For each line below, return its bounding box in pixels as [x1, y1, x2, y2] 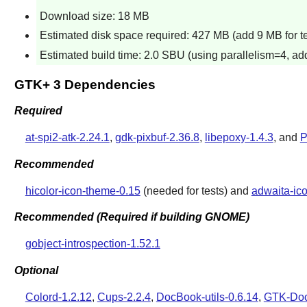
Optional [14, 264, 58, 276]
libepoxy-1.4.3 [204, 132, 273, 144]
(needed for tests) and [140, 184, 251, 197]
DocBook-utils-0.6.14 [156, 291, 258, 304]
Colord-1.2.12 [25, 291, 92, 304]
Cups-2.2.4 [97, 291, 151, 304]
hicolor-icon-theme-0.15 [25, 184, 140, 197]
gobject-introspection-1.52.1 [25, 238, 160, 250]
